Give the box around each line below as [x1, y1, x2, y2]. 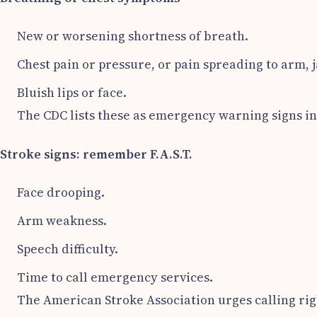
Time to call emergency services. [17, 269, 213, 287]
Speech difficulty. [17, 241, 118, 258]
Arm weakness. [17, 212, 107, 230]
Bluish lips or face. [17, 84, 127, 102]
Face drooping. [17, 184, 105, 202]
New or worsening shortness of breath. [17, 28, 248, 45]
